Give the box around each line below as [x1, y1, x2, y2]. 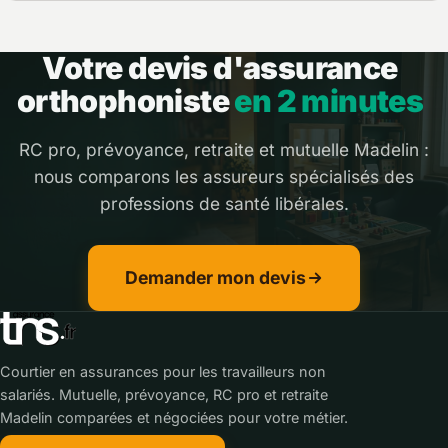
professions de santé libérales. [99, 192, 349, 214]
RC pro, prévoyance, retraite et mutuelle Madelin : [19, 138, 429, 160]
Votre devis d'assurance [42, 50, 398, 86]
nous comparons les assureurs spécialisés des [34, 165, 414, 187]
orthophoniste [16, 83, 235, 119]
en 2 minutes [234, 83, 424, 119]
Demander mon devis [124, 266, 306, 288]
